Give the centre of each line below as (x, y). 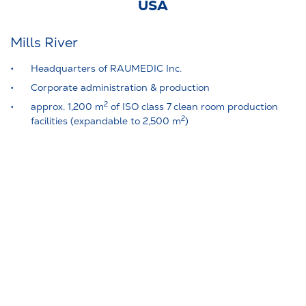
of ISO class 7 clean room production (193, 107)
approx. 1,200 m (67, 107)
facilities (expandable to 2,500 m (106, 121)
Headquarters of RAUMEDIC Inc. (106, 69)
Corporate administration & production (120, 88)
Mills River (44, 43)
